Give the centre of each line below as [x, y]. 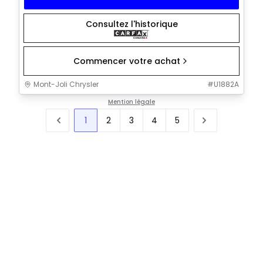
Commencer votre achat [127, 61]
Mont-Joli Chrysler [66, 85]
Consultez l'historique [131, 24]
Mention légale [131, 102]
